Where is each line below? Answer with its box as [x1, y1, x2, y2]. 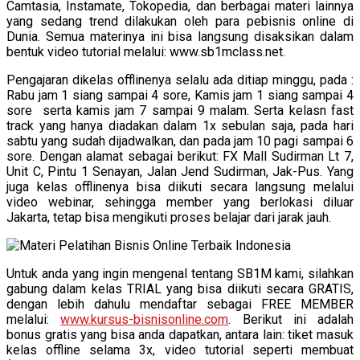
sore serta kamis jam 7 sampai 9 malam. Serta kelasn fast [6, 102, 354, 118]
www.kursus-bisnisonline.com [60, 311, 229, 327]
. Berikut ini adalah [228, 311, 354, 327]
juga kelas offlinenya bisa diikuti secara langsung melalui [6, 178, 354, 194]
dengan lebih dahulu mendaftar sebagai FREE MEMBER [6, 296, 354, 312]
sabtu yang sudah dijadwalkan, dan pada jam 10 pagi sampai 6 [6, 133, 354, 149]
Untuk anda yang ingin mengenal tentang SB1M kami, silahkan [6, 265, 354, 281]
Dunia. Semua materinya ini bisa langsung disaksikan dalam [6, 28, 354, 44]
